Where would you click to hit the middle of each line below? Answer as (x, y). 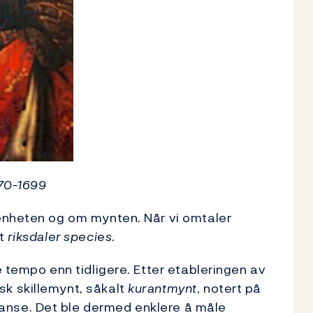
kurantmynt (162, 288)
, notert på (229, 288)
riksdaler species (60, 236)
